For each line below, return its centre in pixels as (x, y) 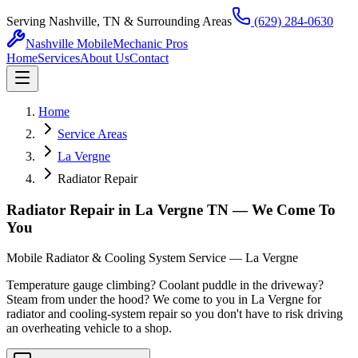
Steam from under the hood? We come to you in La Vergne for (164, 300)
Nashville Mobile (69, 44)
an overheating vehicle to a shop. (89, 328)
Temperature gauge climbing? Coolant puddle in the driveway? (165, 285)
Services (59, 58)
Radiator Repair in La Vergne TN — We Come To (171, 209)
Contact (149, 58)
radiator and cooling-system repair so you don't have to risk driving (175, 314)
